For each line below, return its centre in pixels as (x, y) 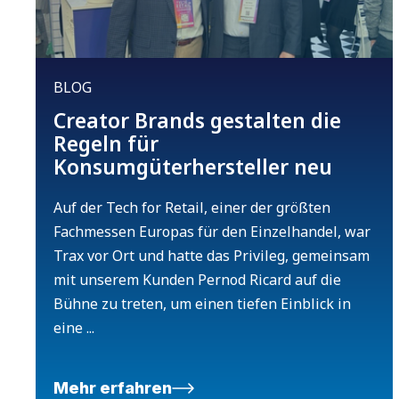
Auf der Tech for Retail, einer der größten (192, 208)
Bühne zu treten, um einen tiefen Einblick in (202, 304)
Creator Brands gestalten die (197, 121)
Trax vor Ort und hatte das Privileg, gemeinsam (212, 256)
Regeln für (106, 144)
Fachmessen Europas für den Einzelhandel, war (212, 232)
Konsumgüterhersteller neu (193, 167)
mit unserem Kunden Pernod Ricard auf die (197, 280)
